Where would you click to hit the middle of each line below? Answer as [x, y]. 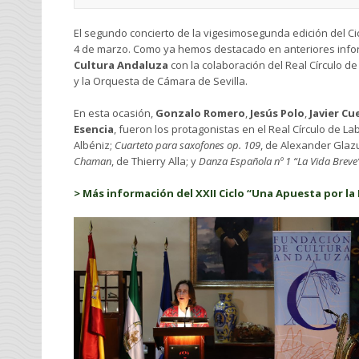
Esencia [94, 129]
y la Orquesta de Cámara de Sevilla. [161, 81]
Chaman [93, 161]
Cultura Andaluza [122, 65]
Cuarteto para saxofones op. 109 [188, 145]
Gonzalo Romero [200, 113]
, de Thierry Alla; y [155, 161]
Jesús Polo [277, 113]
